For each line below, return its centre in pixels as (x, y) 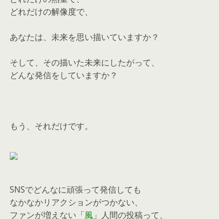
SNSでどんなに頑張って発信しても (76, 189)
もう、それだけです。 (51, 126)
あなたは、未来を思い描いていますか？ (85, 37)
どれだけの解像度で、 (51, 11)
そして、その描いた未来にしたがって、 (85, 62)
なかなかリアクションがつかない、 (76, 202)
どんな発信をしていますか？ (64, 75)
